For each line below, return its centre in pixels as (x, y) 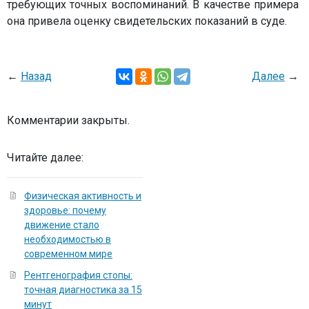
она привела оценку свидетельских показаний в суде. (147, 21)
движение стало (62, 225)
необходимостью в (68, 239)
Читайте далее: (45, 158)
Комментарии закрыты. (68, 120)
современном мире (68, 254)
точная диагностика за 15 (83, 290)
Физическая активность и (83, 196)
